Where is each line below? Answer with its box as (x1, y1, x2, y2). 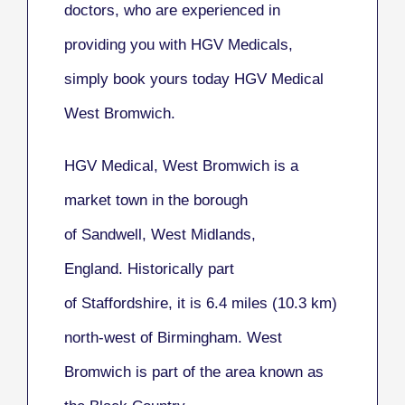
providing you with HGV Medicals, (64, 36, 293, 54)
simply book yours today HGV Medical (64, 71, 324, 89)
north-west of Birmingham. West (64, 329, 282, 347)
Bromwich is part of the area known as (64, 363, 324, 381)
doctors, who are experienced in (64, 2, 280, 20)
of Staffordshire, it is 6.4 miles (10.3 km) (64, 295, 337, 313)
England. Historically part (64, 260, 234, 278)
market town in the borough (64, 192, 248, 210)
